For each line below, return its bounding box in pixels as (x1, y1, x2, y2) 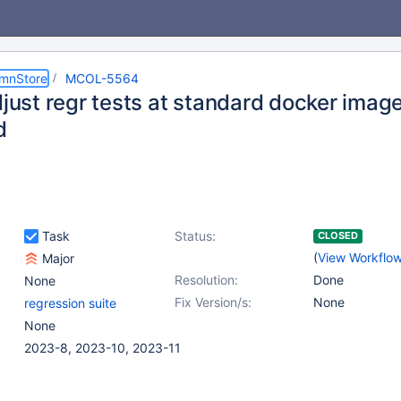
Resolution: (175, 272, 238, 287)
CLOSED (318, 229, 358, 242)
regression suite (24, 295, 116, 311)
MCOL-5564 (65, 71, 139, 86)
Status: (175, 228, 216, 243)
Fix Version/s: (175, 294, 252, 310)
